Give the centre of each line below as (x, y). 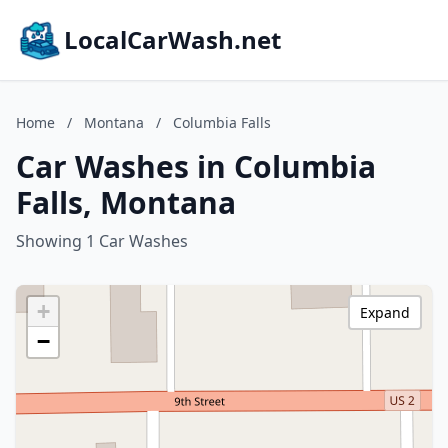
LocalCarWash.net (172, 39)
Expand (385, 312)
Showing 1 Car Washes (102, 241)
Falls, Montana (126, 202)
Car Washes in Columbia (196, 166)
